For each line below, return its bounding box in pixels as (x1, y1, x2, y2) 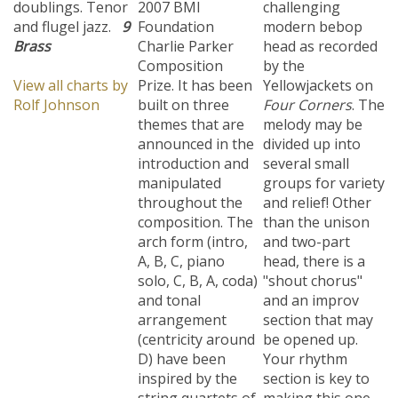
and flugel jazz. (13, 8, 122, 28)
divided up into (263, 125, 361, 145)
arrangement (138, 301, 227, 321)
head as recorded (263, 28, 378, 47)
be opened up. (263, 321, 358, 340)
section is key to (263, 360, 370, 379)
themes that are (138, 106, 244, 125)
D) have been (138, 340, 226, 360)
